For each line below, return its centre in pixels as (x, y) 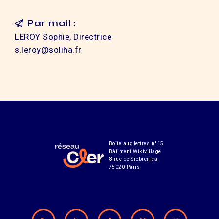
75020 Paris (124, 167)
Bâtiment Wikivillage (135, 151)
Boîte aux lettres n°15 (136, 143)
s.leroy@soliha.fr (48, 50)
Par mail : (52, 23)
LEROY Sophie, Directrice (63, 36)
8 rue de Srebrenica (133, 159)
